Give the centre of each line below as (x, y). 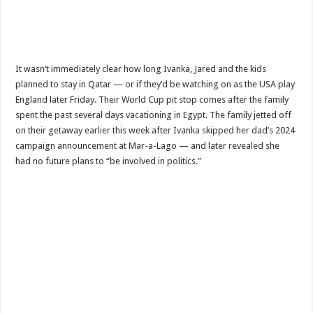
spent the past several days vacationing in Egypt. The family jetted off (154, 115)
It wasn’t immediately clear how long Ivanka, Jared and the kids (141, 68)
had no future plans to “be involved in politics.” (109, 161)
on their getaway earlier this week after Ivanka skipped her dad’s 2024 (155, 130)
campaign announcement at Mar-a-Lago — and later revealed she (148, 145)
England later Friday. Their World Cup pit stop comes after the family (152, 99)
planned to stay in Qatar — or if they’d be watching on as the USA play (155, 84)
